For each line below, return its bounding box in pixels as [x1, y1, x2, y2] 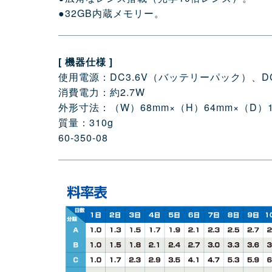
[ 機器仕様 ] [58, 55, 113, 69]
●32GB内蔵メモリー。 [58, 6, 165, 20]
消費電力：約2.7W [58, 85, 145, 99]
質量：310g [58, 115, 114, 129]
